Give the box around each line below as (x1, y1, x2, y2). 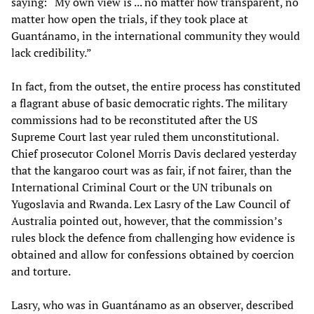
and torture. (11, 263, 71, 279)
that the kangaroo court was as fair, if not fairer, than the (11, 162, 292, 178)
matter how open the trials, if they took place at (11, 11, 248, 27)
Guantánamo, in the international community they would (11, 27, 300, 43)
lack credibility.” (11, 44, 92, 60)
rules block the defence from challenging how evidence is (11, 229, 295, 245)
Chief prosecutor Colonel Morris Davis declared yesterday (11, 145, 296, 161)
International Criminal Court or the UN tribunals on (11, 179, 273, 195)
